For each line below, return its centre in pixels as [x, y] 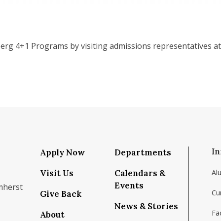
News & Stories [146, 206]
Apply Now [62, 152]
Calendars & [140, 173]
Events [129, 185]
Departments [143, 152]
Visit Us [57, 173]
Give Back [61, 194]
